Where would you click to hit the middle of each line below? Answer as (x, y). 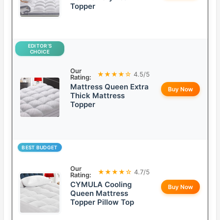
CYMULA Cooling (101, 185)
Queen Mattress (99, 193)
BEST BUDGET (40, 148)
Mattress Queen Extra (110, 87)
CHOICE (40, 52)
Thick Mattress (97, 96)
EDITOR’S (40, 46)
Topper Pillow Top (102, 202)
